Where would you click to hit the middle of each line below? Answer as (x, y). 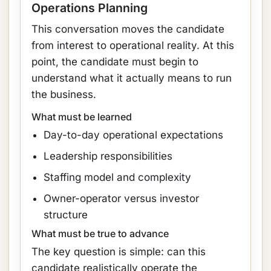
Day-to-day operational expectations (133, 135)
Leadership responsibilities (108, 156)
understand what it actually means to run (132, 78)
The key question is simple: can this (119, 252)
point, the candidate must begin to (115, 62)
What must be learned (82, 117)
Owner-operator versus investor (121, 198)
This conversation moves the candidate (128, 29)
